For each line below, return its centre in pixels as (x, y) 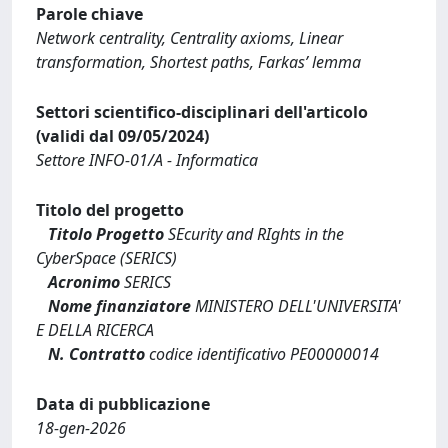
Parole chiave (89, 13)
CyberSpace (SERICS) (106, 257)
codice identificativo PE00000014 (262, 353)
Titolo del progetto (110, 209)
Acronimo (84, 281)
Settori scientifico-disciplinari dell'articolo (202, 111)
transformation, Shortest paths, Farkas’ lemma (198, 61)
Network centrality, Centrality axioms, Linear (189, 37)
